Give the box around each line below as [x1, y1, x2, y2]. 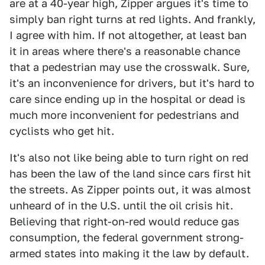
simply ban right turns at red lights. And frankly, [9, 13, 256, 26]
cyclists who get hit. [9, 125, 114, 138]
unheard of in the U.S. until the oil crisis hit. [9, 199, 233, 212]
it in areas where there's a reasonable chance [9, 45, 240, 58]
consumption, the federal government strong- [9, 231, 244, 244]
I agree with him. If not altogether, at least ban [9, 29, 247, 42]
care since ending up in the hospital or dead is [9, 93, 245, 106]
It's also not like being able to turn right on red [9, 151, 248, 164]
